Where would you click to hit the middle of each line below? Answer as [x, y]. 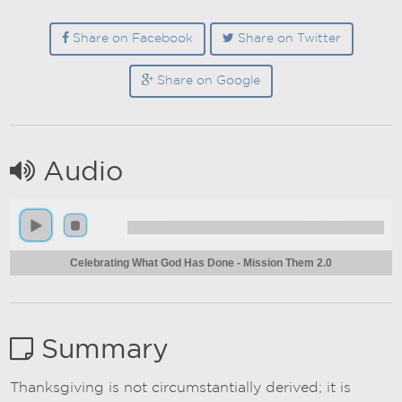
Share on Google [207, 81]
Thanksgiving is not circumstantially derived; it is [181, 388]
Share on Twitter [287, 39]
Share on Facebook [131, 39]
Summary [101, 350]
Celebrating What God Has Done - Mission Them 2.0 [201, 263]
